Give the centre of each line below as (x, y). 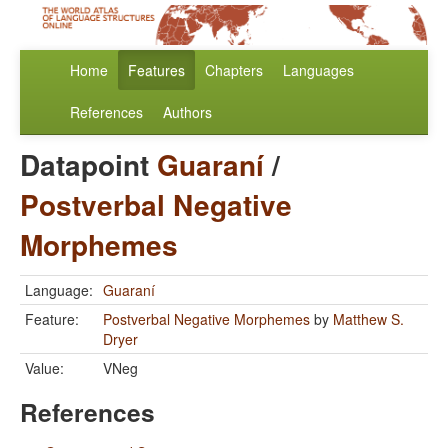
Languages (318, 70)
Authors (187, 112)
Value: (44, 368)
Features (156, 70)
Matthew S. (368, 319)
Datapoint (88, 165)
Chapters (234, 70)
